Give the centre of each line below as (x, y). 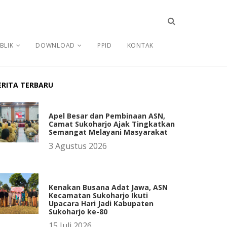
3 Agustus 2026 (78, 146)
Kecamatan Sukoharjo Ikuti (98, 195)
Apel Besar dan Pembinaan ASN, (107, 116)
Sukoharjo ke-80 (78, 212)
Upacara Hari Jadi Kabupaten (101, 203)
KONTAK (140, 45)
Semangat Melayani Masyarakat (108, 132)
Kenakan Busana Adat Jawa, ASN (108, 187)
